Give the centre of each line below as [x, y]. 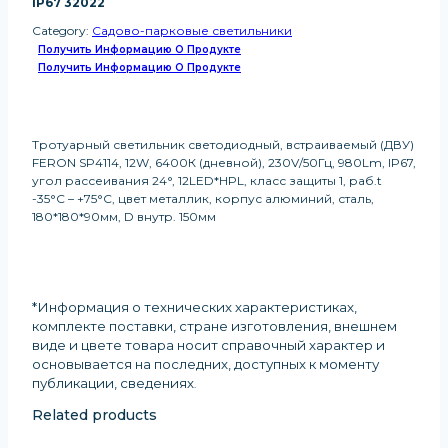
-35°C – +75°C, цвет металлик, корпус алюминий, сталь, [203, 199]
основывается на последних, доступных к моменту [205, 364]
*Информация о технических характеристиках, [194, 307]
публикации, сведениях [113, 383]
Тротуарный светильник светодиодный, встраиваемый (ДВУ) [223, 145]
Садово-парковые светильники [192, 31]
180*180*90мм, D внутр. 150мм [124, 217]
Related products [94, 415]
